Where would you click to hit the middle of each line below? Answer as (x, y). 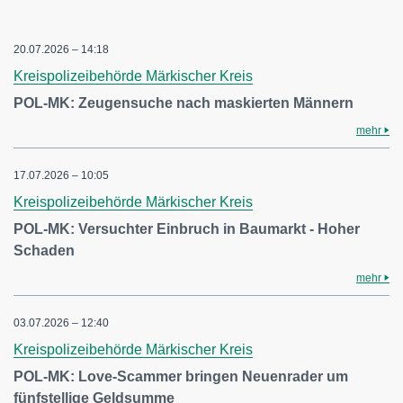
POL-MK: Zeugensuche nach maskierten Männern (184, 103)
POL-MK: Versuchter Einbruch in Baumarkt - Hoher (187, 229)
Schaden (44, 251)
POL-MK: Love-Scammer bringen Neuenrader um (181, 376)
